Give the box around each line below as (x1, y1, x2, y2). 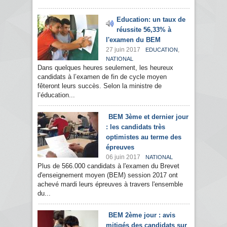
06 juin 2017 (106, 154, 140, 161)
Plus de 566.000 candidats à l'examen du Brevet (37, 162, 179, 170)
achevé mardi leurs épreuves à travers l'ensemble (37, 180, 183, 188)
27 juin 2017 (106, 46, 140, 54)
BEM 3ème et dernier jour (108, 113, 188, 121)
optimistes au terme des (106, 133, 181, 141)
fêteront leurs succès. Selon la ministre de (37, 82, 162, 90)
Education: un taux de (117, 16, 185, 24)
